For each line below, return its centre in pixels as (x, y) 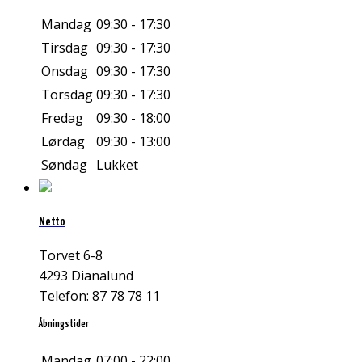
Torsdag (67, 94)
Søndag (64, 164)
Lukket (117, 164)
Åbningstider (64, 325)
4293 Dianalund (86, 276)
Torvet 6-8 (71, 256)
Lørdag (63, 141)
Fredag (62, 118)
